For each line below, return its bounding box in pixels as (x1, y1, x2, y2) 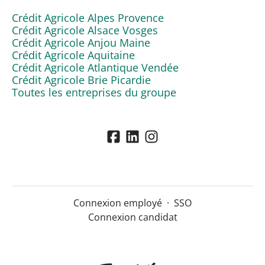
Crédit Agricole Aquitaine (12, 47, 135, 62)
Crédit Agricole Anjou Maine (12, 35, 150, 50)
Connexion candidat (88, 211, 177, 224)
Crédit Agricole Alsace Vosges (12, 22, 158, 37)
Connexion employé (73, 196, 162, 210)
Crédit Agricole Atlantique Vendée (12, 60, 179, 75)
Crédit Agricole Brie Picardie (12, 72, 151, 87)
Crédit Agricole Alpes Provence (12, 10, 164, 25)
